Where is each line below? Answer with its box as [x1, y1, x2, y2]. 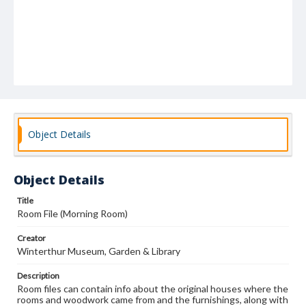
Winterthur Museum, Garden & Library [17, 245, 180, 257]
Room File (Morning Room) [17, 208, 128, 219]
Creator [17, 233, 46, 243]
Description [17, 270, 59, 281]
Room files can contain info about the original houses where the [17, 283, 288, 294]
